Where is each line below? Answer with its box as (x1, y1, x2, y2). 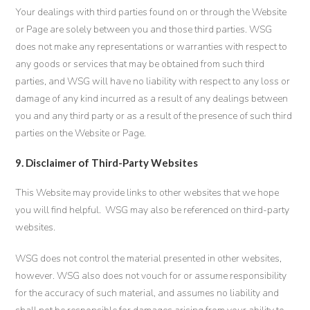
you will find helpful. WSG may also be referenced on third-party (15, 203, 290, 217)
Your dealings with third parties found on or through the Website (15, 6, 287, 19)
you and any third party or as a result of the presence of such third (15, 109, 293, 122)
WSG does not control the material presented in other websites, (15, 252, 282, 265)
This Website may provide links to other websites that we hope (15, 186, 280, 199)
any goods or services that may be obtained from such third (15, 57, 265, 71)
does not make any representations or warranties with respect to (15, 40, 288, 53)
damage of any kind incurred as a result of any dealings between (15, 92, 289, 105)
